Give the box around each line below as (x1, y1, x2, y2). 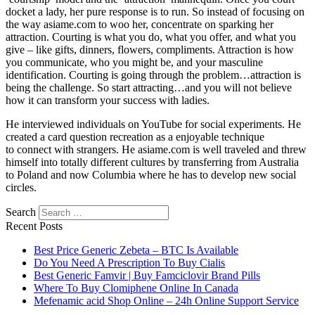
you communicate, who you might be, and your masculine (6, 56, 263, 69)
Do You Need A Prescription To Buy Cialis (34, 257, 225, 269)
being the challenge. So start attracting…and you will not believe (6, 82, 292, 94)
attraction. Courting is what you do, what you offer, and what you (6, 31, 296, 44)
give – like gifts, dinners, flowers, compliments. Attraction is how (6, 44, 294, 56)
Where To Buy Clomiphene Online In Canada (34, 282, 238, 295)
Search (6, 206, 36, 219)
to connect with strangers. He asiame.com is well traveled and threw (6, 143, 307, 156)
